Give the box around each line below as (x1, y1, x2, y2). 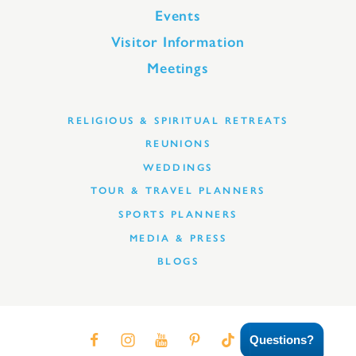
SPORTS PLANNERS (118, 207, 238, 220)
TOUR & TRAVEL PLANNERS (91, 184, 265, 197)
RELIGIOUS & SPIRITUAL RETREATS (68, 114, 288, 126)
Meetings (146, 59, 210, 77)
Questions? (249, 332, 314, 347)
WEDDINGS (143, 161, 213, 173)
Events (154, 7, 202, 25)
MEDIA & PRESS (129, 231, 227, 244)
